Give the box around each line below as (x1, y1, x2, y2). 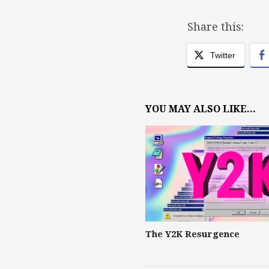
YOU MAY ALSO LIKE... (145, 103, 256, 115)
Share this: (187, 20, 244, 33)
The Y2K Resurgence (145, 229, 240, 240)
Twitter (210, 50, 235, 60)
